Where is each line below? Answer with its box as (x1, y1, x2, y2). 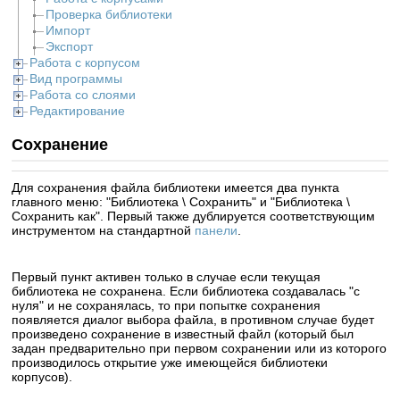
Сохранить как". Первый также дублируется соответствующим (12, 209, 376, 223)
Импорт (46, 23, 91, 37)
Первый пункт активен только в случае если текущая (12, 270, 321, 284)
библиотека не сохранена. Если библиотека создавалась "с (12, 284, 361, 298)
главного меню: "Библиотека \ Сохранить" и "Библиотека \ (12, 195, 351, 209)
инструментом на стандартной (12, 223, 196, 237)
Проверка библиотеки (46, 7, 173, 21)
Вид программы (29, 71, 123, 86)
